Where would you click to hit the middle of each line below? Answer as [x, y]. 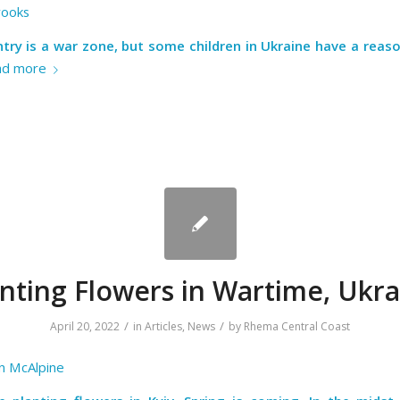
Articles [163, 327]
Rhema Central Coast [297, 327]
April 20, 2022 [85, 327]
